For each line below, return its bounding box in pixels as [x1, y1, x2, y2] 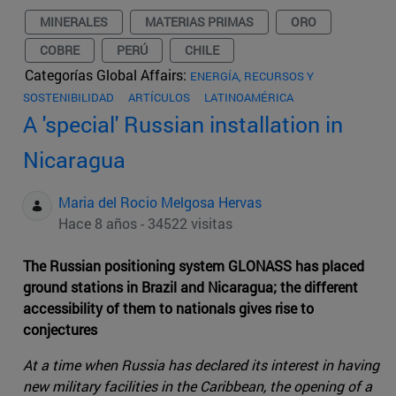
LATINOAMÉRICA [204, 89, 293, 106]
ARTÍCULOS [128, 89, 190, 106]
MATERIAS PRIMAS [145, 13, 254, 31]
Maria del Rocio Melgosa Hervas [58, 193, 262, 212]
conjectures [23, 320, 97, 339]
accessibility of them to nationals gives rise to [23, 299, 314, 318]
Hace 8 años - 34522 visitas [58, 214, 232, 233]
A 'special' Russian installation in [23, 110, 343, 140]
